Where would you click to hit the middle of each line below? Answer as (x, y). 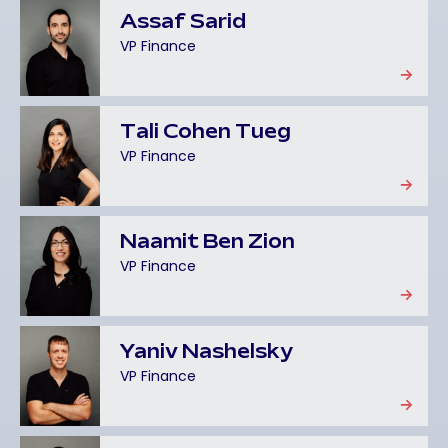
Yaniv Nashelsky (206, 353)
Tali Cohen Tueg (205, 133)
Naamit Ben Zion (207, 243)
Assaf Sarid (183, 23)
